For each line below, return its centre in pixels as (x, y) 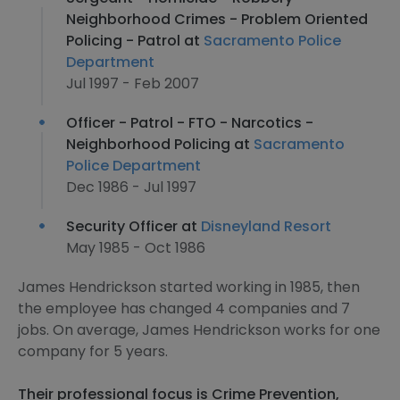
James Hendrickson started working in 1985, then (189, 287)
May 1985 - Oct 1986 (136, 248)
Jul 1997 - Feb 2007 (133, 83)
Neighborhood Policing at (160, 144)
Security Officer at (133, 226)
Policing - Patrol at (135, 41)
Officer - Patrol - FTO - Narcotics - (190, 123)
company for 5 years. (93, 351)
